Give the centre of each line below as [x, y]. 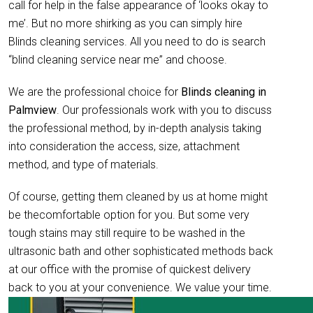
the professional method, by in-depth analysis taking [135, 128]
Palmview [32, 110]
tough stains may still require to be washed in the [127, 233]
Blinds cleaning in [224, 92]
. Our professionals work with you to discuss [164, 110]
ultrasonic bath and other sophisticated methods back [141, 251]
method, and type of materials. [83, 165]
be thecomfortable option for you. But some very [129, 215]
